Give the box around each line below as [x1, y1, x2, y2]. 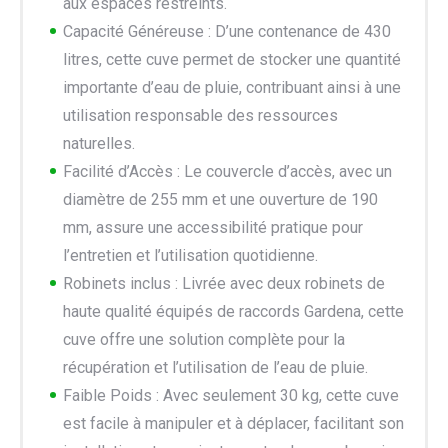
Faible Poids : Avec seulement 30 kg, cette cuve [63, 385, 399, 405]
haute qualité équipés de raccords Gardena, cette [63, 301, 404, 321]
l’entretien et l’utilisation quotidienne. [63, 245, 318, 265]
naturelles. [63, 133, 135, 153]
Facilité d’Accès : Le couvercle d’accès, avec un [63, 161, 392, 181]
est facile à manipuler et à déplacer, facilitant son [63, 413, 404, 433]
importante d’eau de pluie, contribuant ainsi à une [63, 77, 401, 97]
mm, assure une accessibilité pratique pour [63, 217, 363, 237]
